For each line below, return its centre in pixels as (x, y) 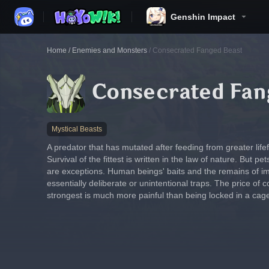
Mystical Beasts (77, 129)
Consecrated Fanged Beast (197, 50)
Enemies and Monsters (110, 50)
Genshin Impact (203, 17)
